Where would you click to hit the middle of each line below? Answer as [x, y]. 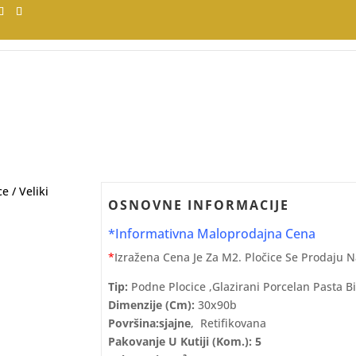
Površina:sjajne [150, 323]
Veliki [34, 191]
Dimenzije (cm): [152, 304]
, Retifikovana [229, 323]
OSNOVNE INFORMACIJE [199, 205]
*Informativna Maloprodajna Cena [212, 233]
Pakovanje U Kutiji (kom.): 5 [185, 341]
